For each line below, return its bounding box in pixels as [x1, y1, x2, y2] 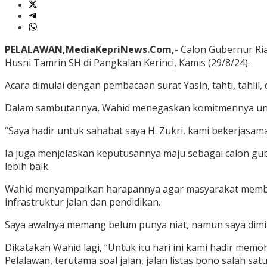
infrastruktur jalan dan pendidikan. [5, 195, 160, 209]
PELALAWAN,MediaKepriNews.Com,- [5, 43, 181, 57]
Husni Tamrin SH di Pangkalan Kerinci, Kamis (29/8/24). [5, 56, 250, 70]
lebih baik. [5, 160, 50, 173]
